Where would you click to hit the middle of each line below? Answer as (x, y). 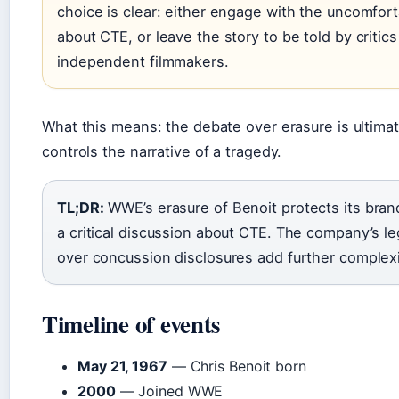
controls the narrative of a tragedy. (162, 152)
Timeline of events (131, 324)
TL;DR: (81, 208)
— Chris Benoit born (236, 366)
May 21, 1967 (122, 366)
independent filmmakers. (143, 62)
